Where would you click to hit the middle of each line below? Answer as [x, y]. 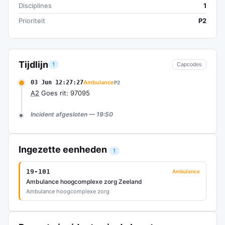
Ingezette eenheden [64, 149]
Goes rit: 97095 [65, 93]
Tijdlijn [33, 65]
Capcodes [189, 64]
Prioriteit [32, 21]
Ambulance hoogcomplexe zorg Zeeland [84, 182]
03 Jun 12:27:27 [57, 82]
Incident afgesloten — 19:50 [72, 114]
